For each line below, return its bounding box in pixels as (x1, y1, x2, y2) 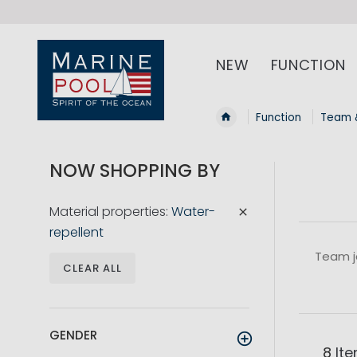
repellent (49, 223, 104, 242)
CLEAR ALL (63, 261, 122, 277)
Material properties (49, 202, 166, 222)
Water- (171, 202, 215, 222)
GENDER (49, 327, 97, 344)
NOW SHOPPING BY (49, 158, 220, 184)
